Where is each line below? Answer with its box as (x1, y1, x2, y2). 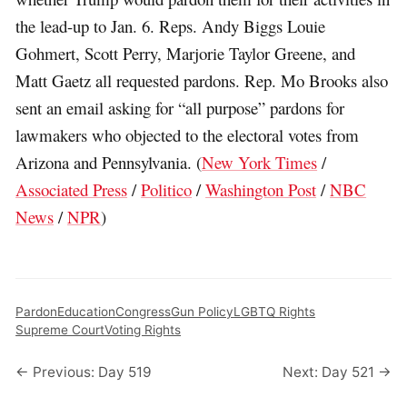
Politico (141, 177, 193, 201)
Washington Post (205, 177, 317, 201)
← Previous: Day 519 (15, 363, 153, 382)
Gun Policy (171, 303, 234, 319)
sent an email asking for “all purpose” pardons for (15, 95, 345, 119)
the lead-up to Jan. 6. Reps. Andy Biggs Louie (15, 14, 326, 37)
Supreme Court (15, 322, 105, 337)
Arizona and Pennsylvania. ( (15, 150, 203, 174)
